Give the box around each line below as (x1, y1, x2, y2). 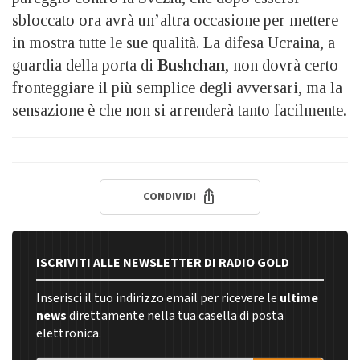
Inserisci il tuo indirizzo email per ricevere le (36, 289, 280, 308)
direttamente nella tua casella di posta (67, 307, 284, 325)
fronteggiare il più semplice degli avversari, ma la (12, 78, 342, 96)
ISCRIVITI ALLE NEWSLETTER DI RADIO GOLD (36, 254, 289, 272)
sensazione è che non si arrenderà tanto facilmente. (12, 100, 346, 119)
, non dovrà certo (225, 55, 338, 74)
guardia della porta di (12, 55, 157, 74)
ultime (280, 289, 318, 308)
